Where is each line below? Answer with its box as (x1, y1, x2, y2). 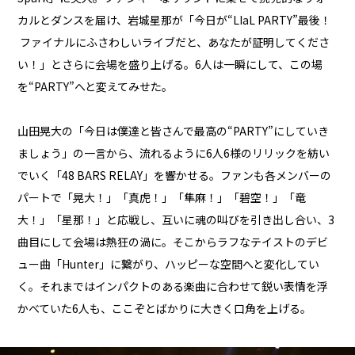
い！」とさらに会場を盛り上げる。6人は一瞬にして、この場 (17, 55, 323, 72)
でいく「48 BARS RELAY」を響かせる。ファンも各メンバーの (17, 166, 332, 183)
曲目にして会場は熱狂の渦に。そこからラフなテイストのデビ (17, 233, 329, 250)
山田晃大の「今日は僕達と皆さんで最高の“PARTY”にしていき (17, 122, 330, 139)
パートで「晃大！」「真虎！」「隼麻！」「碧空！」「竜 (17, 189, 307, 205)
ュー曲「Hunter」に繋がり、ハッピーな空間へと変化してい (17, 255, 320, 272)
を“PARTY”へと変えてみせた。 (17, 78, 174, 94)
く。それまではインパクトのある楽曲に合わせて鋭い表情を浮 (17, 277, 329, 294)
